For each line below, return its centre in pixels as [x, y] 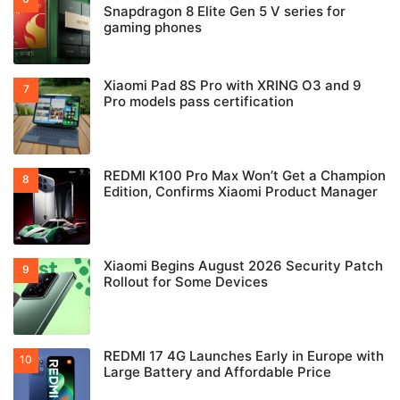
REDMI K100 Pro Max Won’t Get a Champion [245, 176]
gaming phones [153, 28]
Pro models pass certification [199, 102]
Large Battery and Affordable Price [217, 372]
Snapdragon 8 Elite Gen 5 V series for [225, 12]
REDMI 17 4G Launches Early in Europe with [244, 356]
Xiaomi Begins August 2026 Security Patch [243, 266]
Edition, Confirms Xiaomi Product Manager [241, 192]
